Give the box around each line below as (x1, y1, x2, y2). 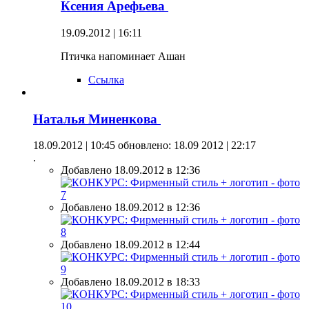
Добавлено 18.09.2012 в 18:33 (61, 276, 200, 288)
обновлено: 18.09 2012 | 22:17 (115, 139, 256, 152)
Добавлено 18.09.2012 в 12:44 (61, 239, 200, 251)
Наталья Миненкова (33, 111, 161, 126)
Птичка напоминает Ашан (61, 50, 186, 62)
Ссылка (88, 73, 124, 86)
